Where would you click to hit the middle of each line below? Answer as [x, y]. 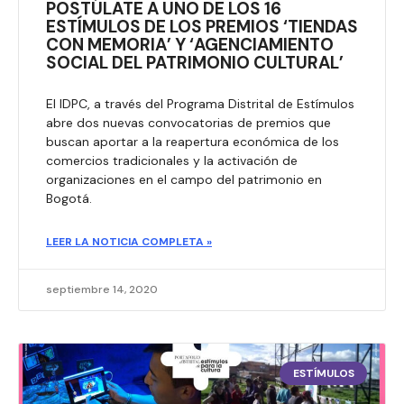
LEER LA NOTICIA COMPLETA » [129, 241]
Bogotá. [69, 198]
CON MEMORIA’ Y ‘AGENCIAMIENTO [190, 44]
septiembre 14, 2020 [102, 289]
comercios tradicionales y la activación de [172, 160]
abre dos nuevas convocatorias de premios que [188, 122]
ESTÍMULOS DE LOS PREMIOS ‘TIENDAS [202, 26]
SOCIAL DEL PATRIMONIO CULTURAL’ [195, 62]
